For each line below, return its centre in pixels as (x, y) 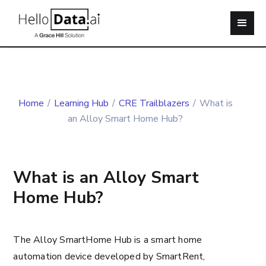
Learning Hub (81, 103)
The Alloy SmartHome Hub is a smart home (108, 240)
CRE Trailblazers (154, 103)
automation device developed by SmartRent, (109, 256)
